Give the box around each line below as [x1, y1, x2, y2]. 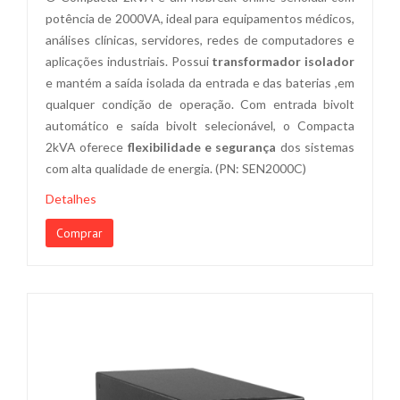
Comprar [56, 225, 103, 241]
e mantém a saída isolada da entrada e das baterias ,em [46, 75, 354, 90]
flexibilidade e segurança [127, 139, 277, 154]
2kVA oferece [46, 139, 128, 154]
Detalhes [46, 191, 96, 206]
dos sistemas [276, 139, 355, 154]
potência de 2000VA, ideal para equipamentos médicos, [46, 11, 354, 26]
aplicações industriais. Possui [46, 54, 212, 69]
